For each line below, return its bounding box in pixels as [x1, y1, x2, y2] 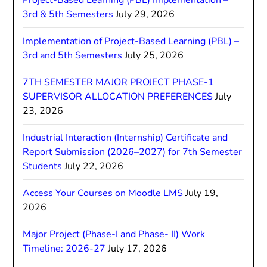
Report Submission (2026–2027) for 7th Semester [23, 145, 243, 159]
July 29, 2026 [116, 8, 175, 21]
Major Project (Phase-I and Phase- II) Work [23, 228, 206, 241]
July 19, [185, 187, 219, 200]
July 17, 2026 [108, 242, 167, 255]
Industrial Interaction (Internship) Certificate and [23, 131, 228, 144]
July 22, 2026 [64, 160, 124, 173]
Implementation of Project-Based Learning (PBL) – [23, 35, 240, 48]
